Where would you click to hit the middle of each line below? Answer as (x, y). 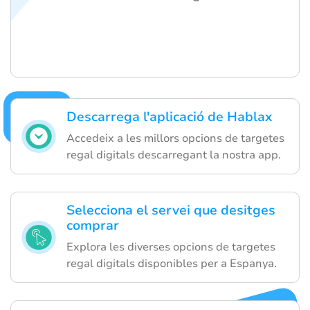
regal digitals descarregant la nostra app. (174, 155)
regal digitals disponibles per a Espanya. (172, 264)
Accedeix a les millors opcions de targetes (175, 139)
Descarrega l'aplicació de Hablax (169, 117)
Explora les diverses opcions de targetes (171, 247)
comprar (93, 226)
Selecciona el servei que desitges (171, 211)
